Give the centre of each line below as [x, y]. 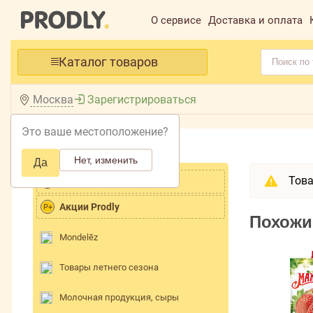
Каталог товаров [108, 62]
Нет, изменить [106, 160]
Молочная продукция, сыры [119, 297]
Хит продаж [87, 182]
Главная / [52, 151]
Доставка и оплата [255, 20]
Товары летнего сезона [109, 267]
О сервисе [176, 20]
